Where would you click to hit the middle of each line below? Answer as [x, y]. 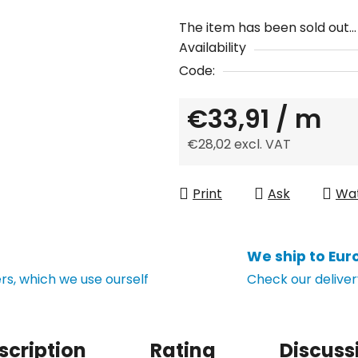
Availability [213, 47]
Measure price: [233, 169]
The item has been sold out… [268, 27]
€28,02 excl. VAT [239, 144]
